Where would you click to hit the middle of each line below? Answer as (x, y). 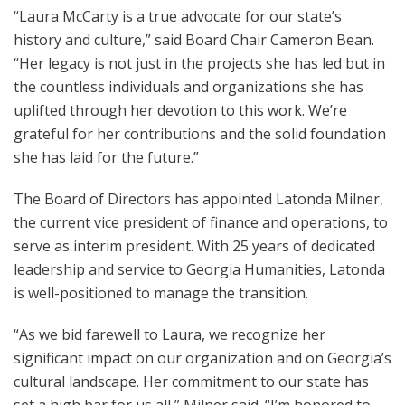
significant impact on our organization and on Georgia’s (202, 358)
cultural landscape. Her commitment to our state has (191, 381)
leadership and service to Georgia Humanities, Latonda (199, 269)
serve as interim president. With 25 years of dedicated (194, 246)
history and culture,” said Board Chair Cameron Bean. (194, 40)
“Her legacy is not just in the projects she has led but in (199, 63)
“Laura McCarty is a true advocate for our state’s (178, 16)
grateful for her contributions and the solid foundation (200, 134)
